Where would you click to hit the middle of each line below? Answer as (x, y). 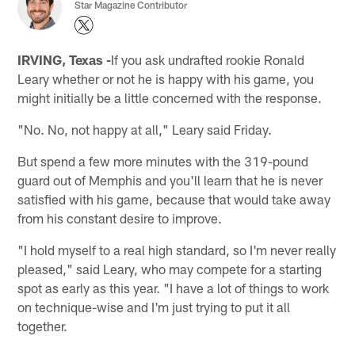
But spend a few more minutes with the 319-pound (163, 160)
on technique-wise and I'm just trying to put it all (154, 306)
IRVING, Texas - (65, 59)
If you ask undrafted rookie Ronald (208, 59)
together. (43, 325)
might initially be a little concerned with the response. (170, 97)
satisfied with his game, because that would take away (174, 198)
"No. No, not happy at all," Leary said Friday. (145, 129)
